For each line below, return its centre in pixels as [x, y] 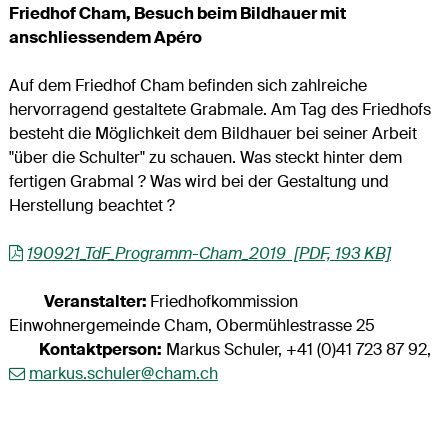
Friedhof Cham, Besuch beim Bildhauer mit [177, 13]
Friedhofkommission [223, 301]
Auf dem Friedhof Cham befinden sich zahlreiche [187, 85]
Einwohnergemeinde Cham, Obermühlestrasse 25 [191, 325]
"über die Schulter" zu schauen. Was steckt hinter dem [205, 157]
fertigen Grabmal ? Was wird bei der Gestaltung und [198, 181]
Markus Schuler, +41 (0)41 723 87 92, [296, 349]
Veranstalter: [89, 301]
